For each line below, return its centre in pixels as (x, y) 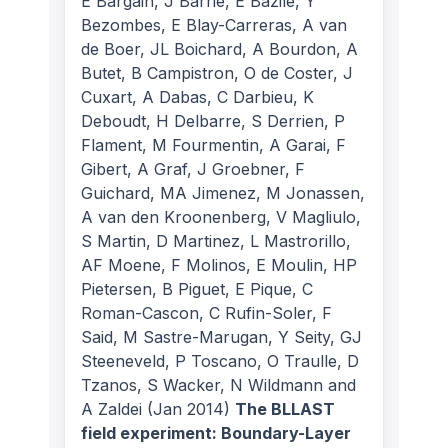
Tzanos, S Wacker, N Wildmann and (218, 384)
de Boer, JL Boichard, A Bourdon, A (219, 48)
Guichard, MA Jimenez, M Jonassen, (223, 192)
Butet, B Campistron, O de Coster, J (217, 72)
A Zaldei (111, 408)
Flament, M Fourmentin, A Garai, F (213, 144)
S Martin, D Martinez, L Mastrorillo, (216, 240)
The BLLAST (285, 408)
